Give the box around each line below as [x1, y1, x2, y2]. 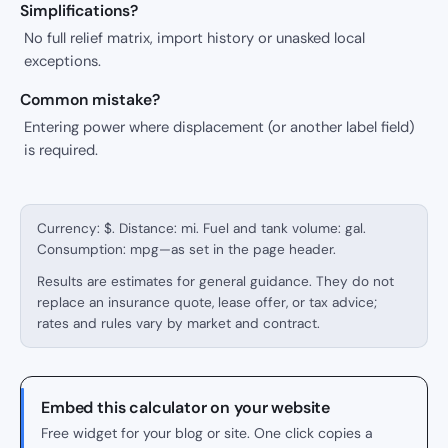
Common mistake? [20, 89, 160, 111]
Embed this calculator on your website [41, 396, 331, 418]
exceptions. [24, 51, 101, 72]
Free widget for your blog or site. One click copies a [41, 423, 373, 442]
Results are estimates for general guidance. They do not [37, 272, 394, 290]
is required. [24, 140, 98, 161]
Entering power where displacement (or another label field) [24, 117, 414, 138]
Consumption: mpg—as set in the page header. [37, 241, 336, 259]
